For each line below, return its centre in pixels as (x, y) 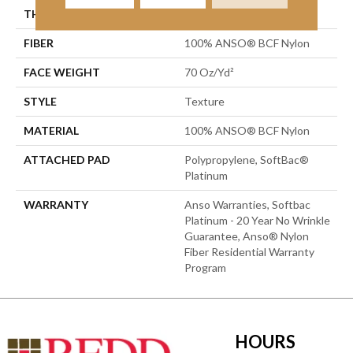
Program (205, 268)
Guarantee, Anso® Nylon (247, 236)
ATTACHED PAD (67, 160)
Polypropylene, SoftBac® (247, 160)
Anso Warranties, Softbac (247, 204)
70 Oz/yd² (209, 72)
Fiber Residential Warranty (249, 252)
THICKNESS (55, 14)
